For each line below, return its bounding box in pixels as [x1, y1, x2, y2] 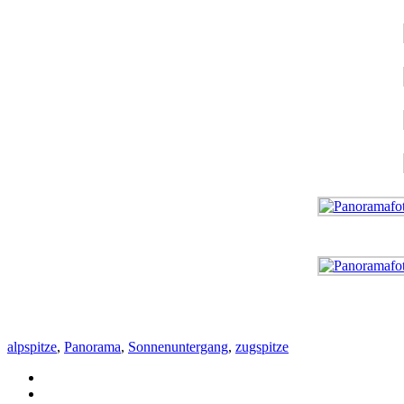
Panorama [64, 338, 121, 354]
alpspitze [7, 338, 57, 354]
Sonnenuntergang [128, 338, 228, 354]
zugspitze [235, 338, 289, 354]
